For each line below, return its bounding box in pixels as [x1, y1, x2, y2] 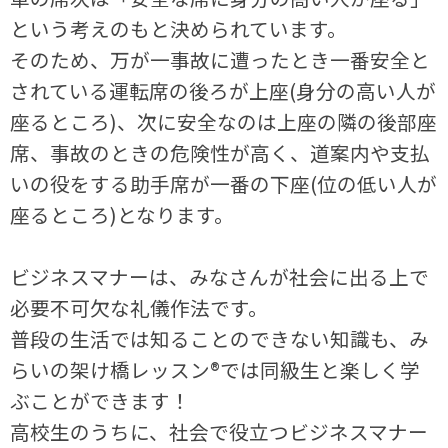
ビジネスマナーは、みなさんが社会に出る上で [10, 262, 430, 292]
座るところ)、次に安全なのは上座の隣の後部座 [10, 107, 438, 137]
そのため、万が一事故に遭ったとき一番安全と [10, 45, 431, 75]
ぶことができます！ [10, 386, 191, 416]
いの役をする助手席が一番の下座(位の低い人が [10, 169, 438, 199]
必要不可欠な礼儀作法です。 [10, 293, 269, 323]
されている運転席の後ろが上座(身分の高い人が [10, 76, 437, 106]
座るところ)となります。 [10, 200, 235, 230]
